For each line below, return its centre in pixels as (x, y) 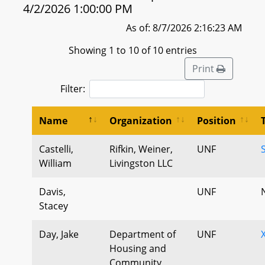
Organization (141, 120)
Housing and (138, 248)
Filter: (73, 88)
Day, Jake (59, 234)
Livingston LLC (141, 163)
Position (216, 120)
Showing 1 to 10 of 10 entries (132, 50)
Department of (143, 234)
